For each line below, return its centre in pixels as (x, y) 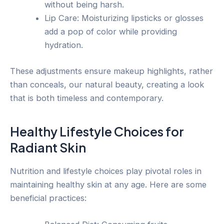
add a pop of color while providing (111, 32)
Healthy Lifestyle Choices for (97, 132)
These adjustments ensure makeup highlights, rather (111, 71)
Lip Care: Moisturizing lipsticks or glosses (124, 18)
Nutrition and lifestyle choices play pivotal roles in (106, 171)
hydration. (64, 45)
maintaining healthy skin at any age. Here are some (108, 184)
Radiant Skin (48, 148)
